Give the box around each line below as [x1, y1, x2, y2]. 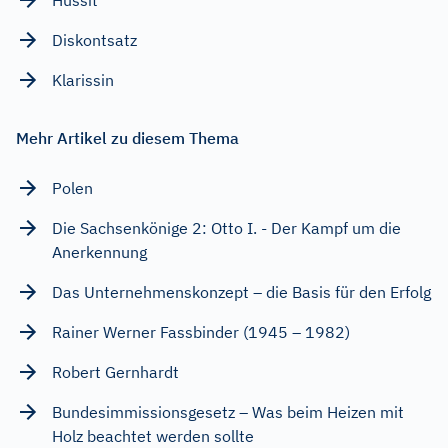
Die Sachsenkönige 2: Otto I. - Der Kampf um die [52, 217, 401, 238]
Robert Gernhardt [52, 361, 179, 382]
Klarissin [52, 69, 114, 90]
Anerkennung [52, 241, 147, 262]
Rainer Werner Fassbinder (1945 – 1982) [52, 321, 350, 342]
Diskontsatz [52, 29, 137, 50]
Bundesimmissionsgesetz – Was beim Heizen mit [52, 401, 404, 422]
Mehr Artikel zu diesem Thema [16, 127, 239, 148]
